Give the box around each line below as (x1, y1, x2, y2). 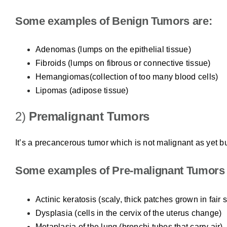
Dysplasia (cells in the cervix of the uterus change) (35, 208, 222, 217)
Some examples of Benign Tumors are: (15, 14, 212, 27)
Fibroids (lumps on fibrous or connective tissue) (35, 59, 211, 68)
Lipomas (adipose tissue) (35, 86, 129, 95)
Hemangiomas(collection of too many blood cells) (35, 72, 218, 82)
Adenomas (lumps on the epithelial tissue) (35, 45, 191, 54)
